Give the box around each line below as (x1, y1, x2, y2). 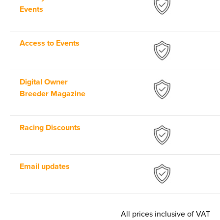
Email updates (20, 162, 70, 172)
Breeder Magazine (20, 89, 85, 99)
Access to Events (20, 38, 80, 49)
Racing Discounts (20, 123, 81, 133)
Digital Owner (20, 77, 68, 87)
